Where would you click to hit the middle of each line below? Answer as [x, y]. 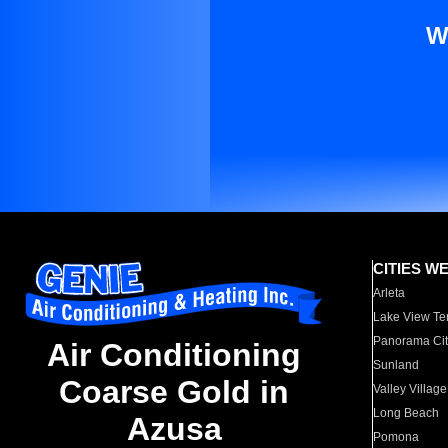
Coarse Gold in [174, 392]
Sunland [396, 365]
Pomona [396, 437]
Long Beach [406, 413]
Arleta [389, 293]
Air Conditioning [174, 355]
